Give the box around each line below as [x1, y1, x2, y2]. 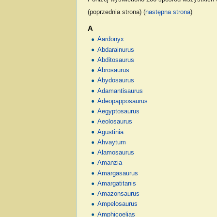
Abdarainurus [97, 46, 135, 53]
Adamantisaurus [97, 87, 143, 94]
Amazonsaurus [97, 190, 140, 198]
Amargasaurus [97, 170, 139, 177]
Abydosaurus [97, 77, 135, 84]
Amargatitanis [97, 180, 137, 187]
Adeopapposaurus [97, 97, 148, 105]
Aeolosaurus [97, 118, 133, 125]
